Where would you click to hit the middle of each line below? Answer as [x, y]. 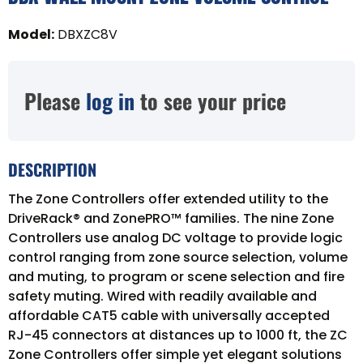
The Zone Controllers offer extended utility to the [168, 199]
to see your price [210, 100]
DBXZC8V [88, 34]
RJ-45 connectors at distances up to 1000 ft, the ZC [178, 335]
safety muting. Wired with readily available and [162, 296]
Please [55, 100]
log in [110, 100]
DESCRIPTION [52, 169]
